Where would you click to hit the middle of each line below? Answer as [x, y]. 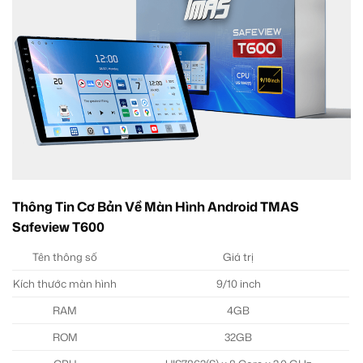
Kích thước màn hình [65, 283]
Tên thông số [65, 256]
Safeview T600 [58, 226]
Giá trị [238, 256]
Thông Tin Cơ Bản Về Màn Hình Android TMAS [156, 206]
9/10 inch [238, 283]
